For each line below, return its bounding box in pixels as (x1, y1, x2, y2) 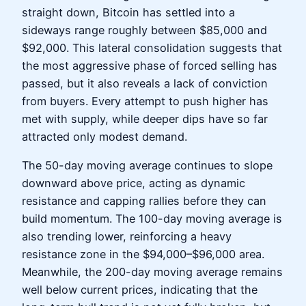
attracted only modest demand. (22, 129, 187, 143)
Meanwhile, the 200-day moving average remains (22, 265, 283, 279)
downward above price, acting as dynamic (22, 176, 245, 191)
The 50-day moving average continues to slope (22, 158, 273, 173)
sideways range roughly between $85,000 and (22, 23, 267, 37)
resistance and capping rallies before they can (22, 194, 266, 208)
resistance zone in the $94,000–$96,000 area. (22, 247, 264, 262)
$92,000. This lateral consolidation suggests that (22, 40, 282, 55)
